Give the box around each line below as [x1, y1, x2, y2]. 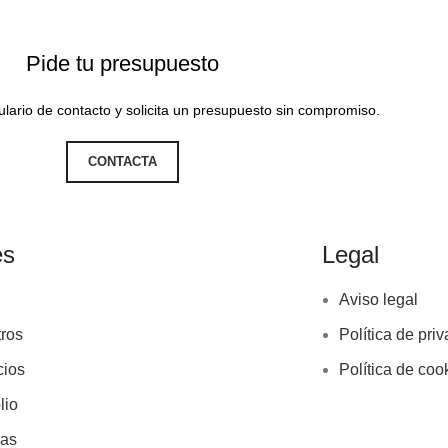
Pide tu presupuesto [25, 51, 219, 77]
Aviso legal [338, 291, 418, 309]
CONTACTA [87, 154, 157, 170]
